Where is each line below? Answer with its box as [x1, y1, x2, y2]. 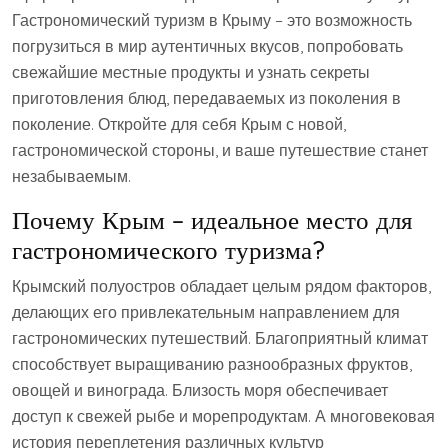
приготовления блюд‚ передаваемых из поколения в [12, 88, 401, 108]
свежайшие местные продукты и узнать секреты [12, 62, 370, 82]
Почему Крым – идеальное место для [12, 204, 413, 235]
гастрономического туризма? [12, 234, 325, 265]
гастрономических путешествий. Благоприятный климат [12, 328, 428, 348]
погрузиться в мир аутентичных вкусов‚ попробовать [12, 36, 403, 56]
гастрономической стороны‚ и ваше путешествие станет [12, 140, 428, 160]
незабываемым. [12, 166, 131, 186]
